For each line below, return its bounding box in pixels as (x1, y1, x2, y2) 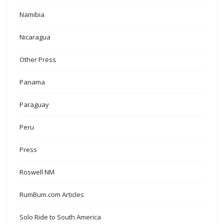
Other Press (19, 54, 56, 64)
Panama (19, 77, 45, 86)
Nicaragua (19, 32, 51, 41)
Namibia (19, 9, 45, 19)
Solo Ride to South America (19, 212, 101, 221)
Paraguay (19, 99, 49, 109)
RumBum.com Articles (19, 189, 84, 199)
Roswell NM (19, 167, 55, 176)
